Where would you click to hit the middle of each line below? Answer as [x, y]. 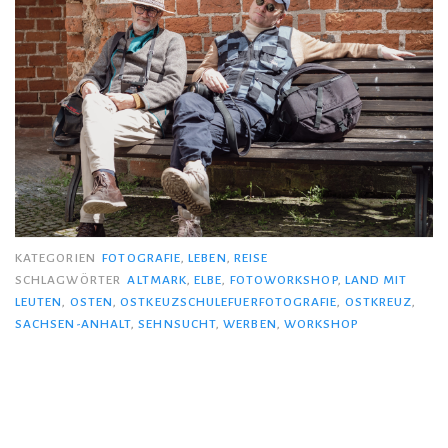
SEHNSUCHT [177, 324]
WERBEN [250, 324]
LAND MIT [376, 280]
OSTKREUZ [378, 302]
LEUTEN [39, 302]
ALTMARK [157, 280]
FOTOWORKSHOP [283, 280]
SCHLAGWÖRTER [70, 280]
